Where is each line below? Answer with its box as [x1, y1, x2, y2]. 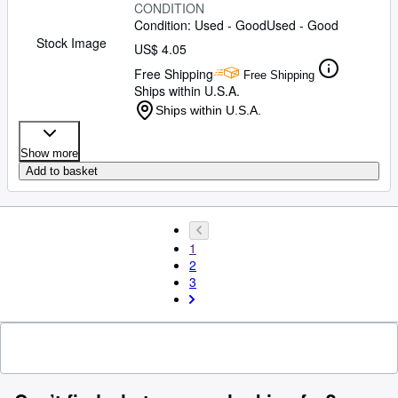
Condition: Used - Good [134, 16, 267, 34]
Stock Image [36, 34, 107, 52]
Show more [20, 147, 78, 160]
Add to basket [26, 164, 98, 178]
